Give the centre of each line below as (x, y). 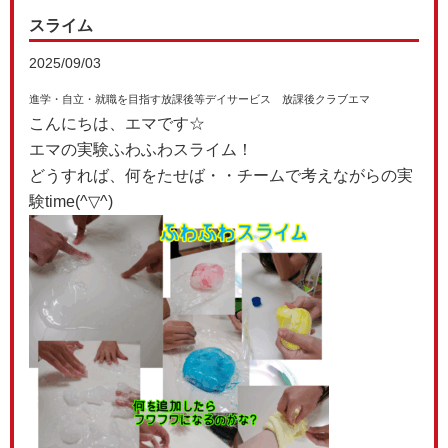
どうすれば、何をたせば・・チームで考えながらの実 (221, 175)
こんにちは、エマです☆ (117, 123)
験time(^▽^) (71, 201)
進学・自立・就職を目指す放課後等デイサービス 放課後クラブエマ (199, 98)
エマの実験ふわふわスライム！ (141, 149)
